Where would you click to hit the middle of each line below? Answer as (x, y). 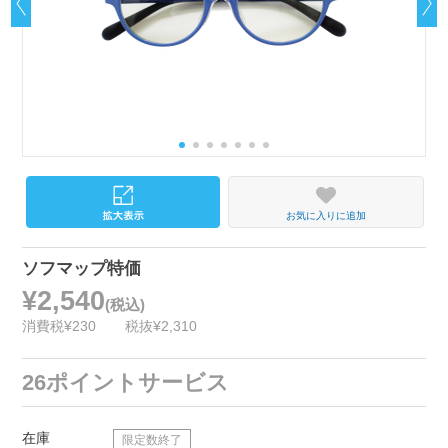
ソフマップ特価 (82, 269)
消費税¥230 (59, 326)
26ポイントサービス (126, 382)
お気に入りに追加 (325, 215)
